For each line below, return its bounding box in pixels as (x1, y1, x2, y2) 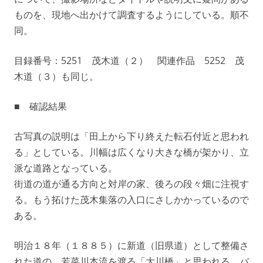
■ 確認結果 (14, 99, 67, 113)
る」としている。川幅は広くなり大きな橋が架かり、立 (14, 145, 249, 159)
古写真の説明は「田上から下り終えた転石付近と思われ (14, 129, 249, 143)
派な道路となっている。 (14, 161, 117, 174)
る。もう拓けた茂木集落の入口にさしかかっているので (14, 193, 249, 206)
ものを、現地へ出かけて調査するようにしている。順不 (14, 8, 249, 21)
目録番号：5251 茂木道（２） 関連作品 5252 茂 (14, 53, 244, 67)
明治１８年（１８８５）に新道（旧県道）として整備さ (14, 238, 249, 252)
